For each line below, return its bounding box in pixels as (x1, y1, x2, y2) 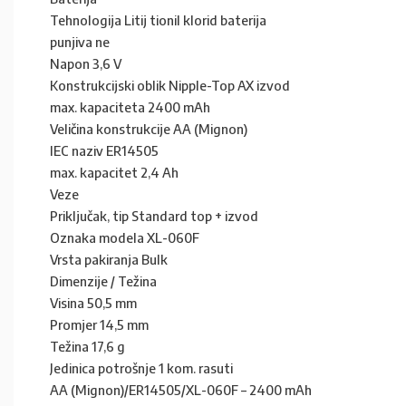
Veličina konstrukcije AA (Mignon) (50, 120, 247, 137)
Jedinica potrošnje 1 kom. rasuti (50, 359, 233, 376)
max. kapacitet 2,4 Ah (50, 163, 179, 180)
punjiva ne (50, 33, 110, 50)
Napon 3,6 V (50, 54, 121, 72)
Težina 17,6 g (50, 337, 125, 354)
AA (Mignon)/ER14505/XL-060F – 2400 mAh (50, 381, 312, 398)
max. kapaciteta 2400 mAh (50, 98, 210, 115)
